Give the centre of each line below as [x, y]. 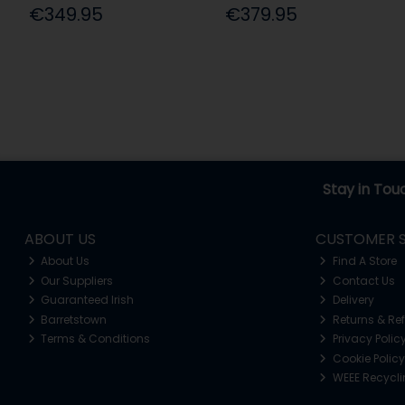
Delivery [352, 300]
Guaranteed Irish [86, 300]
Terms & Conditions [94, 339]
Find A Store [363, 261]
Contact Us [362, 280]
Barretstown [73, 319]
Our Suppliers [76, 280]
